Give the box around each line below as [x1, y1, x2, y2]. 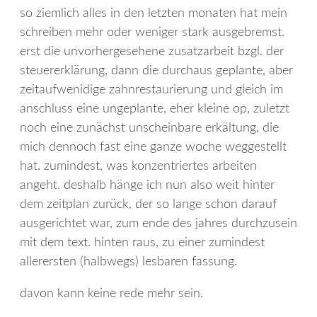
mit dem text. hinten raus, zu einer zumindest [20, 236, 265, 249]
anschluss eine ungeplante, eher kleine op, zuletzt [20, 102, 289, 115]
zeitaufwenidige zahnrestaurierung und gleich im [20, 83, 283, 96]
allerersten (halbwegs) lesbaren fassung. [20, 255, 237, 268]
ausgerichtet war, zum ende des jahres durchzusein [20, 217, 297, 230]
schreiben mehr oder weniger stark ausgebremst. [20, 25, 284, 39]
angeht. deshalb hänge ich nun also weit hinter [20, 178, 275, 192]
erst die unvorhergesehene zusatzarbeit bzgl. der [20, 45, 284, 58]
